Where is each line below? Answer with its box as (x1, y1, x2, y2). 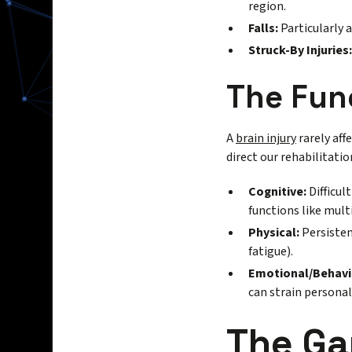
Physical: (248, 224, 299, 242)
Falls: (248, 20, 278, 38)
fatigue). (248, 243, 293, 261)
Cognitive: (248, 183, 306, 201)
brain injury (236, 130, 296, 148)
